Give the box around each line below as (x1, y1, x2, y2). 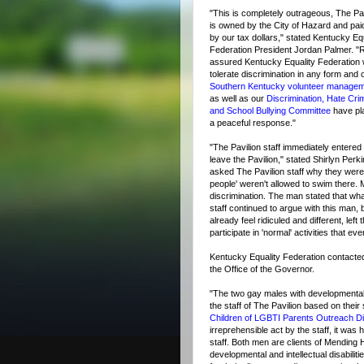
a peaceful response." (210, 117, 296, 128)
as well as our (210, 93, 266, 103)
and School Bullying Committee (210, 105, 331, 115)
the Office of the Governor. (210, 263, 314, 274)
